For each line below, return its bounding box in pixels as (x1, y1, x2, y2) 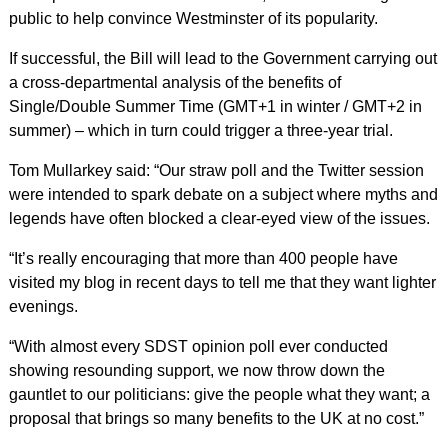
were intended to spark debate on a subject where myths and (8, 186, 438, 203)
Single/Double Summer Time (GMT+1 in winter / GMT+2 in (8, 98, 422, 115)
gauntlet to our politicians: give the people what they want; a (8, 386, 430, 403)
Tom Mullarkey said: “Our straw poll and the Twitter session (8, 162, 424, 179)
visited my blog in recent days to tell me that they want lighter (8, 274, 436, 291)
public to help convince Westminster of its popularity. (8, 10, 378, 27)
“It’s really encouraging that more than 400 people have (8, 250, 398, 267)
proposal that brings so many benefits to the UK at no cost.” (8, 410, 424, 427)
